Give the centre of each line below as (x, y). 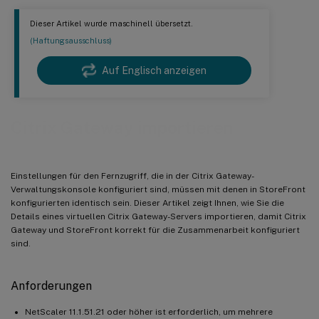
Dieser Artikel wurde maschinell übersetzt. (111, 24)
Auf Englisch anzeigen (154, 71)
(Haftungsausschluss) (71, 41)
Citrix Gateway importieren (122, 128)
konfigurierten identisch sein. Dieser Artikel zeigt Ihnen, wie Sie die (147, 203)
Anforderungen (51, 286)
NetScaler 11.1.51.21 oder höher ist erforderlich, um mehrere (149, 312)
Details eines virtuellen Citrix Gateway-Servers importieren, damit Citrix (158, 216)
